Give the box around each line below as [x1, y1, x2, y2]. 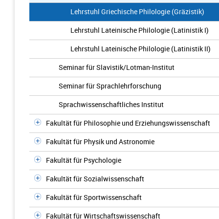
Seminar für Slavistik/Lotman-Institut [59, 63, 175, 72]
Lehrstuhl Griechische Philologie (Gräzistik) [70, 7, 204, 16]
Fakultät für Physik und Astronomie [46, 137, 154, 146]
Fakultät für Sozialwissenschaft [46, 174, 144, 183]
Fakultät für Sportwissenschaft [46, 193, 142, 202]
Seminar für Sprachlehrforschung [59, 81, 161, 90]
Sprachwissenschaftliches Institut [59, 100, 164, 109]
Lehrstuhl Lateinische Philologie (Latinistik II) [70, 44, 211, 53]
